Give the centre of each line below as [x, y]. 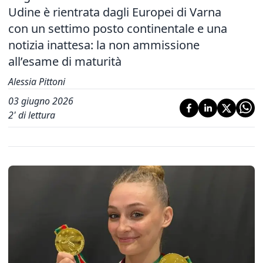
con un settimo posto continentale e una [118, 28]
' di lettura [34, 115]
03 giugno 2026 [41, 101]
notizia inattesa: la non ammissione [104, 45]
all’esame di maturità [65, 61]
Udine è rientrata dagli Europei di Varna [115, 12]
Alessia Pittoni [37, 82]
